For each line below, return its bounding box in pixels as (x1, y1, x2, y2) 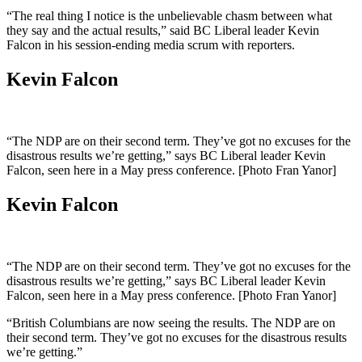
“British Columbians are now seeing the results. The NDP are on (6, 315, 335, 330)
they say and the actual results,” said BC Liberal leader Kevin (6, 23, 319, 37)
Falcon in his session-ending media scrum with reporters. (6, 37, 295, 52)
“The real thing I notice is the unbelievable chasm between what (6, 8, 332, 23)
